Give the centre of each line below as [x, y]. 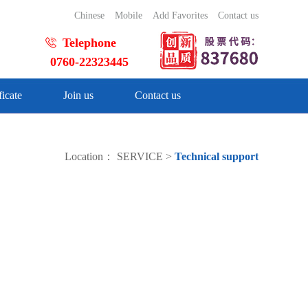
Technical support [217, 156]
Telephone [89, 43]
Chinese [89, 15]
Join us [78, 95]
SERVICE [140, 156]
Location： [91, 156]
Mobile [129, 15]
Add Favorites [180, 15]
